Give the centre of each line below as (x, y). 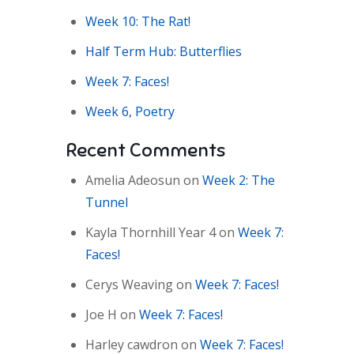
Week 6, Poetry (130, 111)
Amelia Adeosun (133, 180)
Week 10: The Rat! (138, 21)
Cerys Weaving (129, 284)
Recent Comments (146, 150)
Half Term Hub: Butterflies (164, 51)
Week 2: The (239, 180)
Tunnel (107, 202)
